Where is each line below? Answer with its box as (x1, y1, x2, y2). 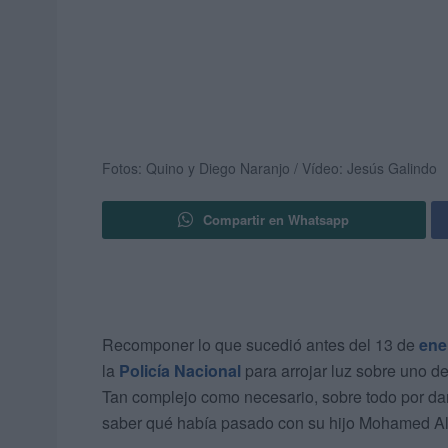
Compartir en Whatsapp (203, 210, 350, 230)
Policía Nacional (119, 359, 241, 383)
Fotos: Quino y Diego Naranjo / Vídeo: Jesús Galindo (102, 158, 437, 179)
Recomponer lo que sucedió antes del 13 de (102, 333, 419, 357)
